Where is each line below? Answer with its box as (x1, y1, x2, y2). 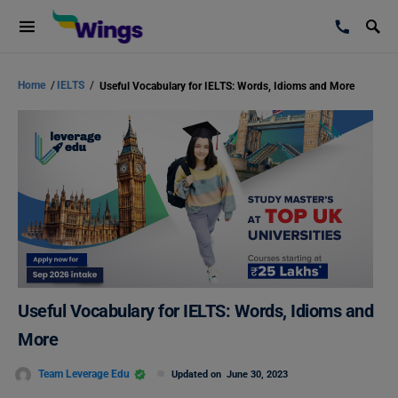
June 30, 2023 (227, 369, 288, 380)
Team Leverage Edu (38, 367, 130, 380)
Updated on (171, 369, 227, 380)
